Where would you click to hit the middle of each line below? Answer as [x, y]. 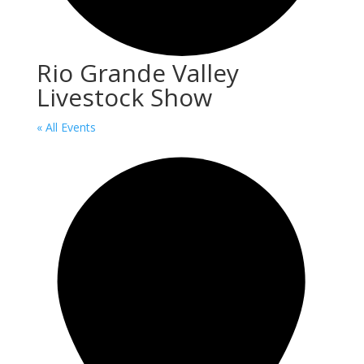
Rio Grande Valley [137, 73]
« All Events [66, 128]
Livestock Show [124, 97]
